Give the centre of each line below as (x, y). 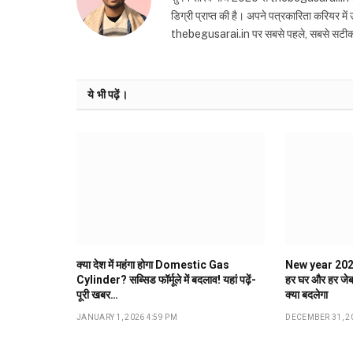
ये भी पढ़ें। (108, 95)
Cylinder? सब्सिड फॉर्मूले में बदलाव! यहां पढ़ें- (166, 279)
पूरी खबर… (97, 294)
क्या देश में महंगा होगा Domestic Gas (153, 264)
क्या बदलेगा (307, 294)
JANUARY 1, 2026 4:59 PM (127, 317)
